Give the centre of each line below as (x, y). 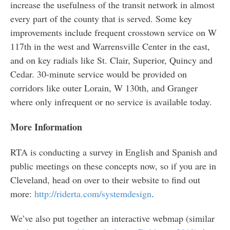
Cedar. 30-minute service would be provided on (98, 74)
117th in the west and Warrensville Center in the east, (110, 46)
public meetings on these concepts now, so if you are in (113, 166)
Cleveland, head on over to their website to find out (105, 179)
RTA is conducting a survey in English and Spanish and (113, 152)
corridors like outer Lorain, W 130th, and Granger (104, 88)
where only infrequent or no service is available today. (111, 102)
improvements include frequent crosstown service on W (113, 33)
